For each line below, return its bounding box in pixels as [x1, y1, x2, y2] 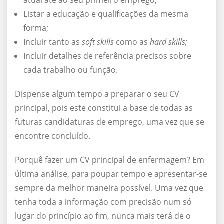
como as [114, 36, 150, 48]
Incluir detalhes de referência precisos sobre [23, 50, 191, 62]
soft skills [82, 36, 114, 48]
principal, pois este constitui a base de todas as [15, 102, 193, 114]
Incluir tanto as [23, 36, 82, 48]
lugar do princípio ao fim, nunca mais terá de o [15, 210, 191, 222]
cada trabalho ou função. [23, 64, 118, 76]
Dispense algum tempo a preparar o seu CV [15, 88, 179, 100]
